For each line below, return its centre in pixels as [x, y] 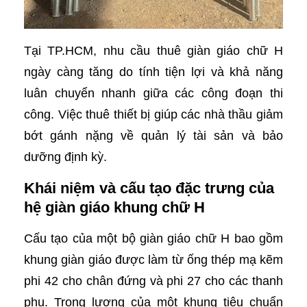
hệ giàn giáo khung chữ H [114, 208]
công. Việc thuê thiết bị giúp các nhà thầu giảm [153, 115]
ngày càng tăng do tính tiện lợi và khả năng [153, 72]
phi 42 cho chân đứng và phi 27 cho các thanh [153, 281]
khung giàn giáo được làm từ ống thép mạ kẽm [153, 260]
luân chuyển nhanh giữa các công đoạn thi [153, 94]
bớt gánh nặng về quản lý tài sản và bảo [153, 136]
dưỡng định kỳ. [65, 157]
